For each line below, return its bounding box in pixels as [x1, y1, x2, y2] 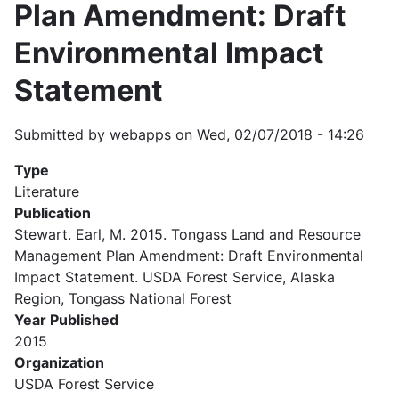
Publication [14, 203, 91, 222]
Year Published [14, 310, 118, 329]
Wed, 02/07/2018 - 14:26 [197, 125, 364, 143]
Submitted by [14, 125, 110, 143]
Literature [14, 182, 79, 200]
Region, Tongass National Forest [14, 289, 232, 307]
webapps [110, 125, 171, 143]
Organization [14, 353, 104, 371]
